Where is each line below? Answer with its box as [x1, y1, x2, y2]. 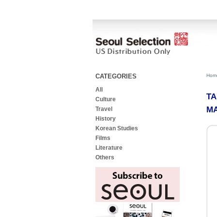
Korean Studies [95, 125, 138, 132]
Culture [95, 96, 117, 103]
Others [95, 154, 114, 161]
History [95, 115, 116, 122]
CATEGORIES [95, 73, 137, 80]
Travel [95, 106, 112, 112]
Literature [95, 144, 123, 151]
